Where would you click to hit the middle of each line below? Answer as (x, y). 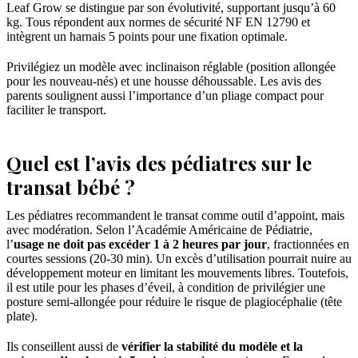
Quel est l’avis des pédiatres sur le (159, 163)
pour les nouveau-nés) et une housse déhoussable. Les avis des (164, 82)
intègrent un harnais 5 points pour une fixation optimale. (147, 37)
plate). (22, 316)
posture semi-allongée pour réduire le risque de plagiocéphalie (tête (174, 302)
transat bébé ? (71, 187)
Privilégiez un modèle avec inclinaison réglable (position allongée (171, 67)
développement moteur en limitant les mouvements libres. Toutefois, (177, 273)
